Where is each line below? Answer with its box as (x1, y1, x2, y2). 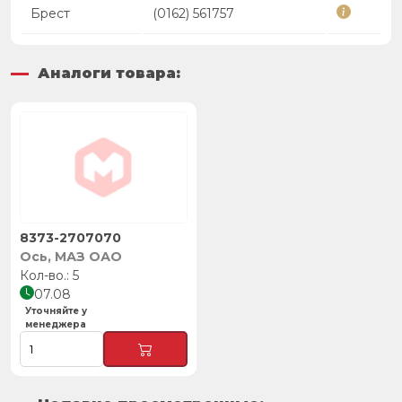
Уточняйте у (24, 305, 87, 318)
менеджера (25, 319, 86, 331)
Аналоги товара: (38, 65, 180, 82)
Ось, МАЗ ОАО (20, 249, 122, 266)
